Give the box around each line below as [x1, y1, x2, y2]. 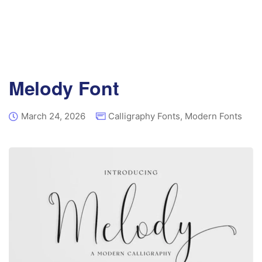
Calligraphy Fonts [108, 111, 180, 122]
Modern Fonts [185, 111, 242, 122]
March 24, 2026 [21, 111, 85, 122]
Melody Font [9, 74, 119, 101]
